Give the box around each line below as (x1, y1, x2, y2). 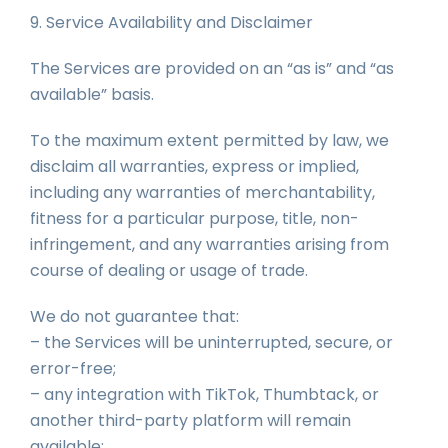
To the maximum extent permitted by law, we (30, 129, 389, 152)
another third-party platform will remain (30, 409, 351, 432)
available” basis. (30, 83, 154, 106)
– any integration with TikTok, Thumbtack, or (30, 383, 379, 406)
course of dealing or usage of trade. (30, 259, 308, 282)
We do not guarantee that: (30, 305, 239, 328)
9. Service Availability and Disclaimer (30, 11, 313, 34)
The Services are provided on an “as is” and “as (30, 57, 394, 80)
